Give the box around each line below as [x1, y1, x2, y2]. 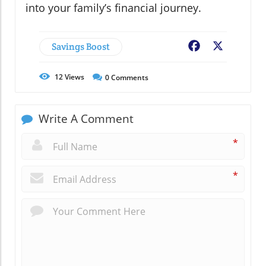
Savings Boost [52, 40, 110, 53]
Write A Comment [36, 111, 134, 127]
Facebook [202, 40, 245, 54]
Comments [109, 72, 148, 83]
